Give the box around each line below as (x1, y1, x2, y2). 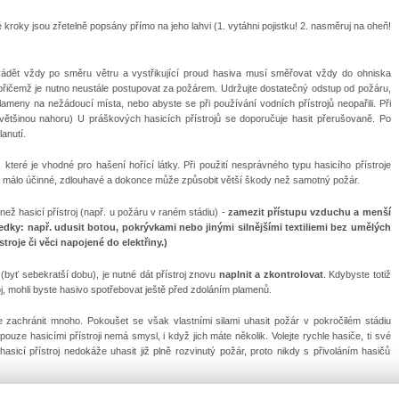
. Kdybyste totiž (322, 268, 391, 280)
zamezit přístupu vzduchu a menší (227, 206, 391, 217)
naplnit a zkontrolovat (218, 268, 323, 280)
